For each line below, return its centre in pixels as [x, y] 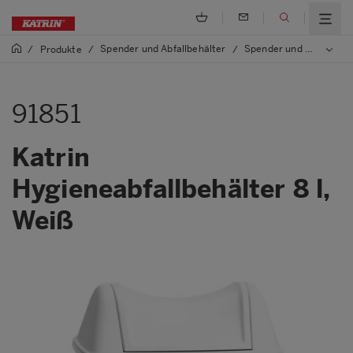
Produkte [61, 49]
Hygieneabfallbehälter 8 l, [171, 189]
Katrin [51, 157]
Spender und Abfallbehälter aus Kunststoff [275, 49]
